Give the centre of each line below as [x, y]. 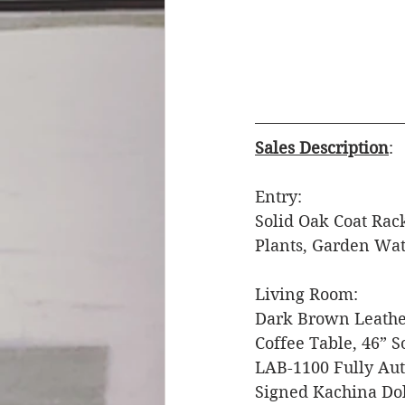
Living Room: [309, 294]
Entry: [281, 196]
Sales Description [322, 147]
